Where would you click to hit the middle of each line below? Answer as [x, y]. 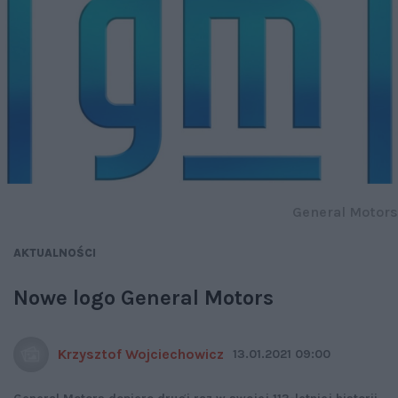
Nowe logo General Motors [143, 298]
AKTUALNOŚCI [55, 253]
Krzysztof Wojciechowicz [141, 354]
